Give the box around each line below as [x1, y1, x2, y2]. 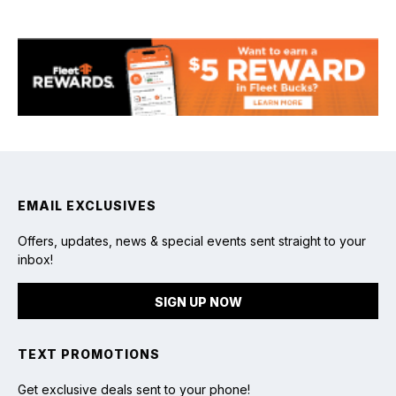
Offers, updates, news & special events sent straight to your [18, 232, 366, 248]
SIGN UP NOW [154, 293, 242, 309]
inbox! [18, 251, 53, 267]
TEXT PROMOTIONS [18, 346, 160, 362]
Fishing [171, 58, 225, 76]
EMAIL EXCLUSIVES [18, 197, 156, 213]
